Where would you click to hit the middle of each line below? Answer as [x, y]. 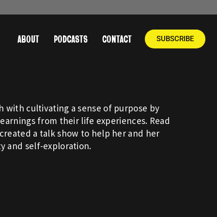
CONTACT [117, 39]
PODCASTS [71, 39]
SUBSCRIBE [175, 39]
